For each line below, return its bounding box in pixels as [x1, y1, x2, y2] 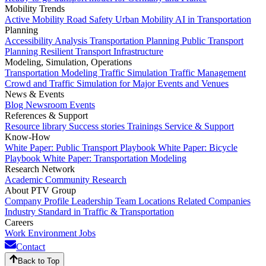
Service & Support [164, 121, 234, 131]
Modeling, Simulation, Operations [5, 56, 132, 67]
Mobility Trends [5, 3, 65, 14]
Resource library [5, 121, 69, 131]
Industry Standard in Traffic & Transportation [5, 206, 174, 217]
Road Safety [66, 14, 115, 24]
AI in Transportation [175, 14, 251, 24]
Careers [5, 217, 33, 227]
